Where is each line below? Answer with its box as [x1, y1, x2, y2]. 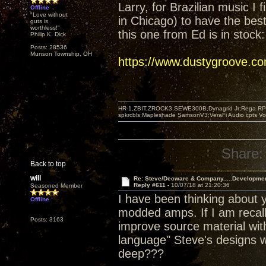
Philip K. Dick [30, 31, 66, 37]
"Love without [30, 11, 68, 18]
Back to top [30, 160, 66, 168]
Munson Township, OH [30, 50, 92, 57]
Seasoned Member [30, 182, 83, 189]
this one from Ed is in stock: [118, 28, 265, 41]
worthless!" [30, 24, 60, 31]
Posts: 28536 [30, 44, 67, 50]
